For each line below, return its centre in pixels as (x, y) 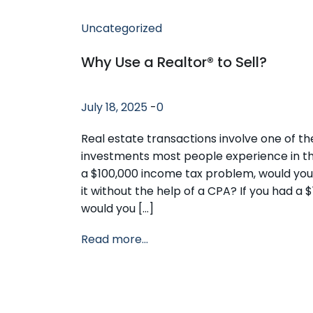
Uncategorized (122, 28)
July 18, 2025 (114, 107)
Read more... (115, 239)
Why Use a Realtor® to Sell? (174, 62)
